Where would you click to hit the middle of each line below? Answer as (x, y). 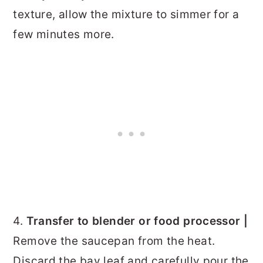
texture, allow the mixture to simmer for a (126, 15)
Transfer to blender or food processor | (137, 221)
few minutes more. (64, 35)
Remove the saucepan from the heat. (114, 241)
